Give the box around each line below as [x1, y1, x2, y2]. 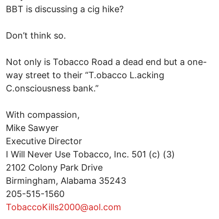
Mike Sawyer [6, 122, 59, 133]
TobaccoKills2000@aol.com [6, 201, 121, 212]
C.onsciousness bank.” [6, 83, 99, 93]
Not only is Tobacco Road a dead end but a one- [6, 56, 207, 67]
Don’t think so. [6, 30, 66, 41]
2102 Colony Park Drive [6, 162, 103, 173]
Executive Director [6, 135, 82, 146]
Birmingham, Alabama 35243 [6, 175, 126, 186]
